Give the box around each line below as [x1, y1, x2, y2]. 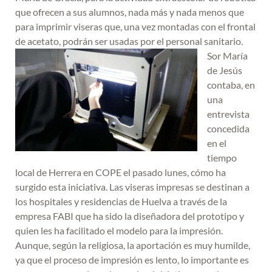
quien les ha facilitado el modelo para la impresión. [15, 225, 223, 237]
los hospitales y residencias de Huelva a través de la [15, 195, 227, 208]
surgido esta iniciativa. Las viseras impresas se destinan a [15, 181, 250, 193]
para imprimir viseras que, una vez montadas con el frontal [15, 21, 256, 33]
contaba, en [207, 79, 255, 91]
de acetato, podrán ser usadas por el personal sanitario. [15, 35, 243, 47]
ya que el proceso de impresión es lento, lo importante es [15, 254, 249, 266]
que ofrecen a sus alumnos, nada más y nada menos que [15, 6, 244, 18]
